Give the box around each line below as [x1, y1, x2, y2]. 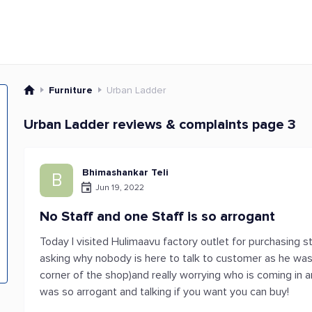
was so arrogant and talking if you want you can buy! [40, 285, 290, 299]
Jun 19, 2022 [95, 182, 145, 193]
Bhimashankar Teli [82, 166, 169, 178]
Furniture [49, 84, 93, 96]
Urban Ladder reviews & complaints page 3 [24, 116, 297, 133]
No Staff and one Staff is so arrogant [40, 208, 276, 225]
